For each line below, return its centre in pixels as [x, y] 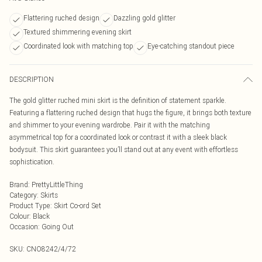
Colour [19, 216]
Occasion [24, 227]
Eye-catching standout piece [191, 46]
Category [23, 195]
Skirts [49, 195]
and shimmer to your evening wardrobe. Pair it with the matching [110, 125]
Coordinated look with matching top [78, 46]
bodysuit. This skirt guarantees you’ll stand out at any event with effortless [124, 149]
